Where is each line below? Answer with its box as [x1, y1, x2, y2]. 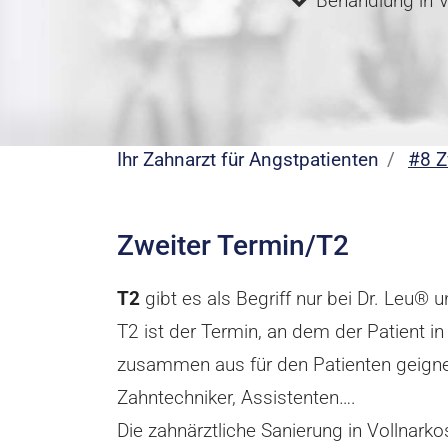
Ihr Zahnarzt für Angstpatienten [117, 148, 379, 171]
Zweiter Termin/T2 [117, 229, 349, 262]
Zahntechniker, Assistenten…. [117, 386, 356, 409]
